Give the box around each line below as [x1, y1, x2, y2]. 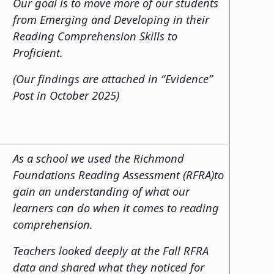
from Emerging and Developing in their [13, 11, 209, 27]
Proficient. [13, 44, 63, 60]
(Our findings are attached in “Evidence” [13, 70, 213, 86]
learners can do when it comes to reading [13, 199, 219, 215]
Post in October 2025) [13, 87, 119, 103]
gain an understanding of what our [13, 183, 190, 199]
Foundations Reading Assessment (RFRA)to [13, 166, 224, 182]
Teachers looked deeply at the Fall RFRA [13, 242, 209, 258]
